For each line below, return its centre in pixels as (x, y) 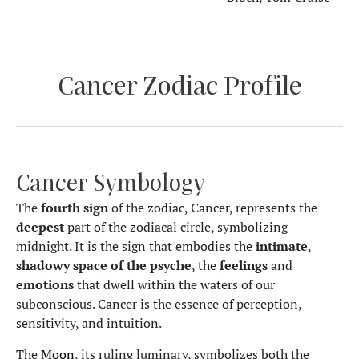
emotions (45, 285)
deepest (40, 227)
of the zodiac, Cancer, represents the (213, 208)
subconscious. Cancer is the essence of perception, (159, 304)
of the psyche (151, 266)
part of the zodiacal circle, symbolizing (176, 227)
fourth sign (75, 208)
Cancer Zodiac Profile (179, 85)
